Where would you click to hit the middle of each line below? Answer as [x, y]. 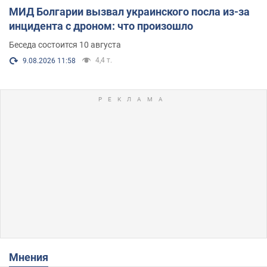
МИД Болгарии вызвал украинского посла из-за [129, 12]
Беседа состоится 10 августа [65, 45]
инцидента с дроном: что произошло [101, 26]
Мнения [33, 257]
